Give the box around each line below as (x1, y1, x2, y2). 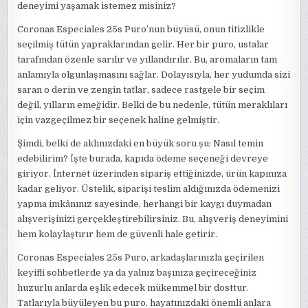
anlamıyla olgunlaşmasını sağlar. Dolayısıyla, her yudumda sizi (17, 69, 291, 80)
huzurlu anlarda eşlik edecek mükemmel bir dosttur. (17, 283, 250, 293)
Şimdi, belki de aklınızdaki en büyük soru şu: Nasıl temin (17, 138, 264, 148)
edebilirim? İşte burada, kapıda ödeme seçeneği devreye (17, 153, 269, 164)
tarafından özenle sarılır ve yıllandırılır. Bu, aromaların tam (17, 54, 278, 65)
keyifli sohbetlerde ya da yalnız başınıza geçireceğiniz (17, 267, 257, 278)
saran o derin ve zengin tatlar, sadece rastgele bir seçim (17, 85, 265, 95)
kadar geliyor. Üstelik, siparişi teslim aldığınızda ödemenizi (17, 184, 280, 194)
